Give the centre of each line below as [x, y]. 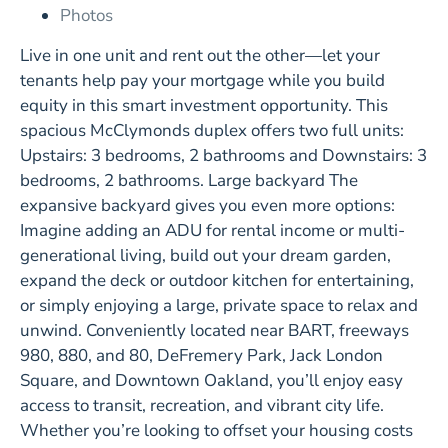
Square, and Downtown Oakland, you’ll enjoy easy [211, 380]
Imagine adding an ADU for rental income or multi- [212, 230]
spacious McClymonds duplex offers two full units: [212, 130]
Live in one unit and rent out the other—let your [200, 55]
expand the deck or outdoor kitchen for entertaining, [217, 280]
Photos [86, 15]
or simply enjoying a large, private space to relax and [219, 305]
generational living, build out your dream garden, [205, 255]
